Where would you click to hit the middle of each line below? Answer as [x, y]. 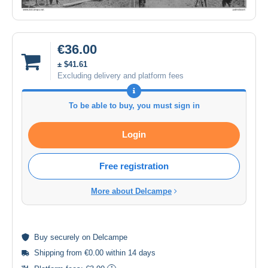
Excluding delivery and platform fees [121, 76]
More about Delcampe [131, 191]
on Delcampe [103, 237]
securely [65, 237]
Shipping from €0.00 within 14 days [95, 253]
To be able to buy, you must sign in [134, 106]
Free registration [134, 166]
